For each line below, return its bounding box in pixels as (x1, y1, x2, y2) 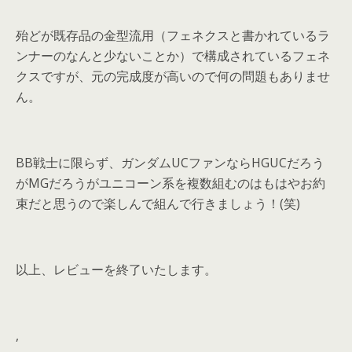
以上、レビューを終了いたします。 (16, 261, 217, 279)
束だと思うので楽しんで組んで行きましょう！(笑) (16, 195, 300, 213)
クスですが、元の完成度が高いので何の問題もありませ (16, 68, 330, 86)
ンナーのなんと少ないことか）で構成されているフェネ (16, 47, 330, 65)
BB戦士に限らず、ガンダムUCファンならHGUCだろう (16, 154, 324, 172)
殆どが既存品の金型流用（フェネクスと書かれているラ (16, 27, 330, 45)
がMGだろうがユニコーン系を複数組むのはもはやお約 (16, 174, 325, 192)
